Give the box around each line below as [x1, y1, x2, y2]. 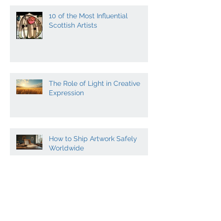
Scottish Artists [49, 60, 97, 69]
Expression [49, 128, 84, 136]
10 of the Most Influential [49, 51, 128, 59]
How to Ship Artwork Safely [49, 174, 137, 182]
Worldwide [49, 183, 84, 191]
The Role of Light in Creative [49, 118, 140, 127]
